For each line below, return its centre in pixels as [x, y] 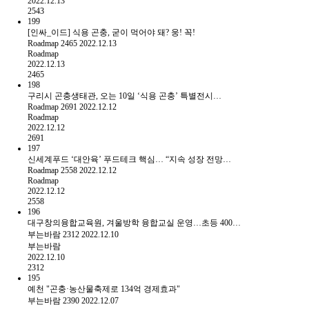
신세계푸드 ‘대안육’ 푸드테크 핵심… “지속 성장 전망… [129, 159]
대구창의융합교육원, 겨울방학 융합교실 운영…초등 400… [134, 222]
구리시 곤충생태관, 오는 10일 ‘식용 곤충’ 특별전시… [124, 96]
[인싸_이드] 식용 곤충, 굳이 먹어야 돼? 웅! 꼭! [111, 32]
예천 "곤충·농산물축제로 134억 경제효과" [104, 289]
